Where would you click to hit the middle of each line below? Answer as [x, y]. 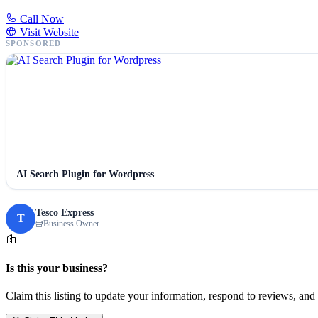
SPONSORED [33, 43]
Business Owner [71, 224]
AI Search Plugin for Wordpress [85, 174]
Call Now [40, 18]
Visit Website [48, 32]
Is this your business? [57, 268]
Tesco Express [65, 213]
